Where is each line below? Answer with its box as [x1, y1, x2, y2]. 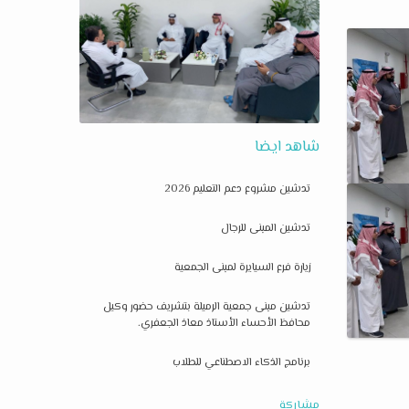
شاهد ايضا [254, 135, 320, 159]
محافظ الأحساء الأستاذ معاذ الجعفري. [137, 314, 310, 332]
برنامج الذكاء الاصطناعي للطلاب [172, 353, 310, 372]
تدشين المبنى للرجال [220, 219, 310, 237]
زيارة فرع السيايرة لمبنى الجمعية [173, 258, 310, 277]
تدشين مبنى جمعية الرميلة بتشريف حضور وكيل [102, 298, 310, 316]
